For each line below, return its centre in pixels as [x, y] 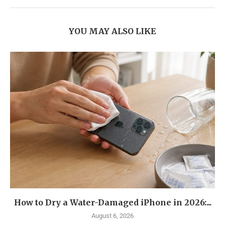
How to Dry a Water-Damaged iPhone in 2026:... [113, 202]
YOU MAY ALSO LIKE [113, 31]
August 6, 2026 [113, 215]
